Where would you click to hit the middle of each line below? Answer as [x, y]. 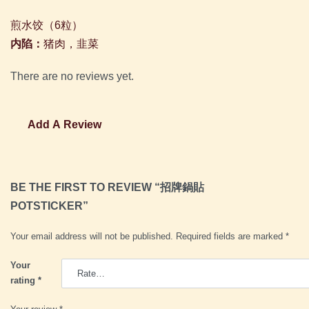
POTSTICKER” [49, 206]
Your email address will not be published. [92, 237]
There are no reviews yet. [72, 77]
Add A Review [64, 125]
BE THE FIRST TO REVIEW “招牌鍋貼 [107, 188]
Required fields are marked [231, 237]
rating [24, 281]
